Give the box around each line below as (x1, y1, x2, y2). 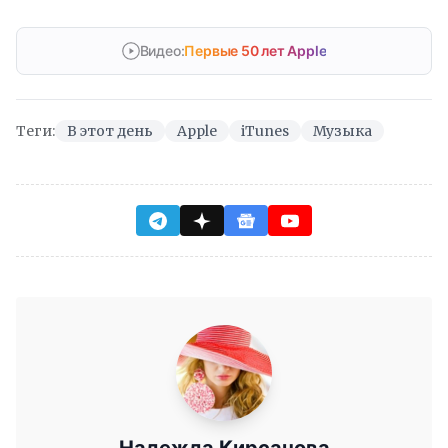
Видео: (139, 42, 185, 60)
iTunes (241, 122, 289, 141)
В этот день (67, 122, 153, 141)
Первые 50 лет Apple (184, 42, 327, 60)
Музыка (313, 122, 372, 141)
